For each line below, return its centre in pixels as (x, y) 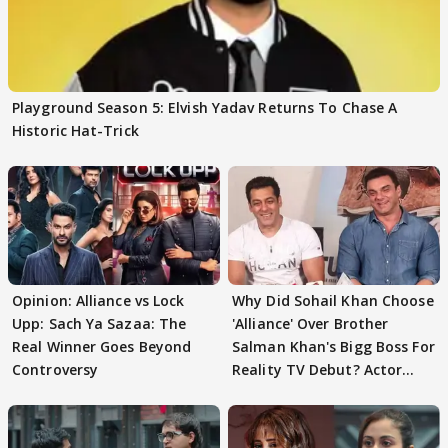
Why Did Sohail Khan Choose (333, 301)
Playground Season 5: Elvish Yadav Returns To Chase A (205, 107)
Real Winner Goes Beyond (102, 347)
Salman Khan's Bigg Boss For (333, 347)
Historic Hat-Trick (75, 130)
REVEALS (261, 393)
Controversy (55, 370)
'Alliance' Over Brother (310, 324)
